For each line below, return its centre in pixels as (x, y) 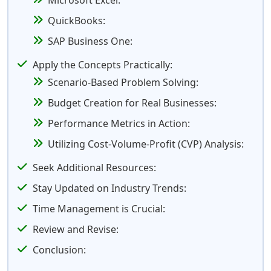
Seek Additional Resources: (94, 168)
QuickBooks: (77, 21)
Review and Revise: (76, 229)
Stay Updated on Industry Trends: (109, 188)
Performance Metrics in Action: (119, 123)
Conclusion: (59, 250)
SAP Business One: (90, 41)
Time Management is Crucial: (99, 209)
